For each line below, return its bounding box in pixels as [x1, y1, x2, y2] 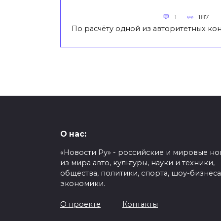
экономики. [60, 179, 105, 188]
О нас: [60, 129, 86, 139]
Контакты [122, 200, 158, 209]
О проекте [60, 200, 101, 209]
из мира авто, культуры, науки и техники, [60, 158, 215, 168]
